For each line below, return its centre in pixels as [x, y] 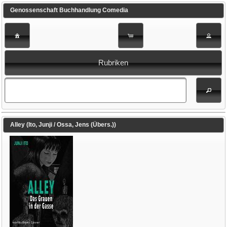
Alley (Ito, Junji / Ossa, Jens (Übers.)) [63, 125]
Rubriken [113, 63]
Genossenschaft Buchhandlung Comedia [69, 10]
